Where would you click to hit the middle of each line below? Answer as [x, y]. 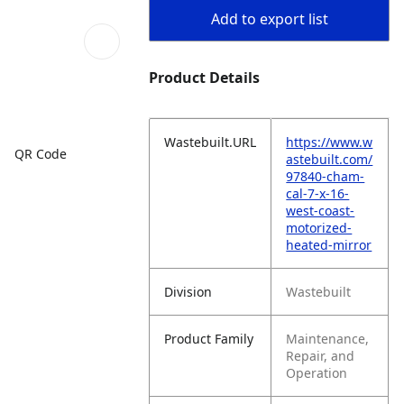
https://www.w [330, 142]
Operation [317, 373]
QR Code [41, 153]
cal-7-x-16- [318, 193]
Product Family [209, 339]
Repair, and [321, 356]
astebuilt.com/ [330, 159]
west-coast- [321, 211]
